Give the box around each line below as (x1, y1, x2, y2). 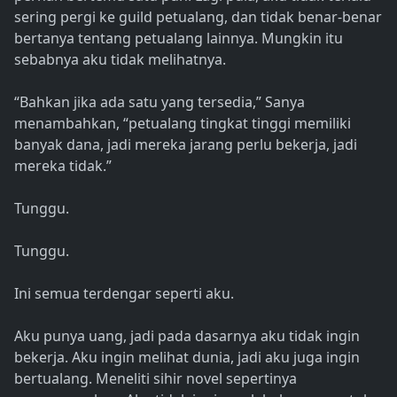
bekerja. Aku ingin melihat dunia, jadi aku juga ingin (14, 347, 360, 368)
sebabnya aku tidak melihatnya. (14, 50, 226, 70)
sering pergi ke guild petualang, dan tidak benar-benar (14, 7, 382, 27)
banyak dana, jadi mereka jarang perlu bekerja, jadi (14, 135, 357, 155)
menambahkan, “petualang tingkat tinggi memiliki (14, 113, 351, 134)
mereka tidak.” (14, 156, 112, 176)
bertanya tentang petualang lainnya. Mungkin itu (14, 28, 343, 49)
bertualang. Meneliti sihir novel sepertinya (14, 369, 297, 389)
